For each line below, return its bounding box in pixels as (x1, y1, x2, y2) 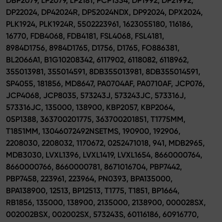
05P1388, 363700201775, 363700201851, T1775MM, (6, 114, 185, 124)
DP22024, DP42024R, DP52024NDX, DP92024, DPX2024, (6, 7, 203, 17)
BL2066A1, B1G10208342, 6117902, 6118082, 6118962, (6, 55, 189, 64)
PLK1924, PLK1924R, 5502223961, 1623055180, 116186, (6, 19, 193, 29)
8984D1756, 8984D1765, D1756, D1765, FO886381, (6, 43, 179, 53)
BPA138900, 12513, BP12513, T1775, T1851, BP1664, (6, 185, 179, 195)
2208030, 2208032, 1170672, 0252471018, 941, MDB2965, (6, 138, 205, 148)
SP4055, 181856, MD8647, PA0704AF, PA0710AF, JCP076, (6, 78, 205, 88)
